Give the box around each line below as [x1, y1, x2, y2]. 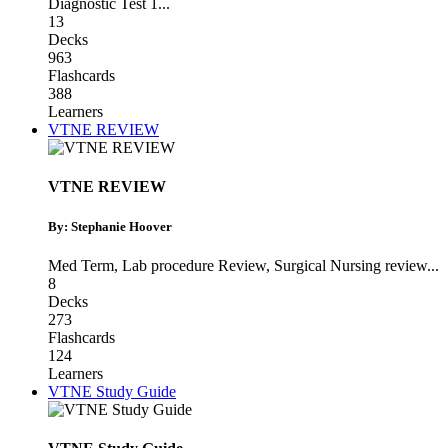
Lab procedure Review [122, 256, 266, 274]
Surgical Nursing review [274, 256, 427, 274]
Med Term [48, 256, 114, 274]
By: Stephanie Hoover [48, 218, 172, 234]
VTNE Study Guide [48, 382, 176, 400]
